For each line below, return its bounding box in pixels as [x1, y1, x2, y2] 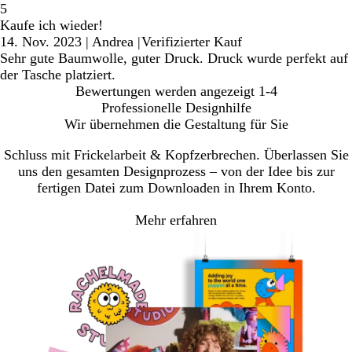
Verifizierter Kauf [141, 34, 242, 50]
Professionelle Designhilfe [101, 100, 251, 116]
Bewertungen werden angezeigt [75, 83, 255, 100]
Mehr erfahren [135, 211, 217, 228]
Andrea [92, 34, 134, 50]
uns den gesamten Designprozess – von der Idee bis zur [17, 163, 335, 180]
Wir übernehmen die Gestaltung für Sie [64, 116, 288, 133]
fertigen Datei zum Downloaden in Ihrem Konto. [36, 180, 316, 196]
